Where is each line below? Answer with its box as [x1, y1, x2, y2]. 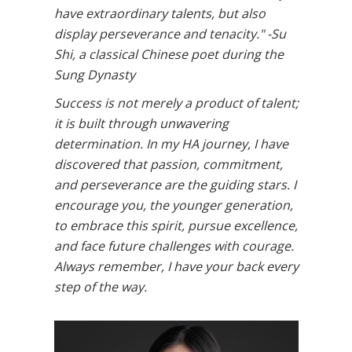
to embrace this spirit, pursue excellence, [53, 217, 298, 234]
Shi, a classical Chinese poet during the [53, 46, 284, 63]
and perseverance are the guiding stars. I [53, 176, 296, 193]
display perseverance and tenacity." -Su [53, 25, 286, 42]
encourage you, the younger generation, [53, 196, 293, 214]
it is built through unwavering [53, 115, 229, 132]
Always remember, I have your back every [53, 258, 299, 275]
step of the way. [53, 278, 147, 295]
